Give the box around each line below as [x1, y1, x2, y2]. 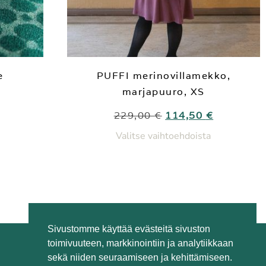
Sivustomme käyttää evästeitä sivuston [47, 223, 210, 234]
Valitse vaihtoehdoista [116, 129, 211, 142]
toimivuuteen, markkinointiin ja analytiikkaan [47, 237, 233, 248]
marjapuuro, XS [122, 85, 205, 98]
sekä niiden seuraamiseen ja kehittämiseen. [47, 252, 232, 262]
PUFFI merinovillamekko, [96, 69, 231, 82]
